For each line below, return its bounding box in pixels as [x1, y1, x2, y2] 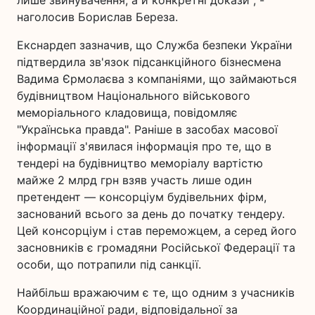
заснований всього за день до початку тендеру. [17, 207, 285, 221]
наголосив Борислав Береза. [17, 10, 178, 24]
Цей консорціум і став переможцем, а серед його [17, 224, 297, 238]
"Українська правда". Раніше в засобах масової [17, 122, 278, 136]
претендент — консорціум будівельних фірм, [17, 190, 266, 204]
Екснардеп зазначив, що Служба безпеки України [17, 38, 292, 52]
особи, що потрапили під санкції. [17, 257, 201, 271]
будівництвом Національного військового [17, 89, 250, 103]
